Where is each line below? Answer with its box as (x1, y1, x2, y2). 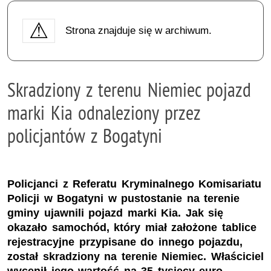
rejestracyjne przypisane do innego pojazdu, (7, 236, 243, 249)
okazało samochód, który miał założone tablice (7, 221, 256, 234)
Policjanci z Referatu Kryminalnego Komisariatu (7, 178, 262, 191)
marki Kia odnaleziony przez (7, 100, 200, 125)
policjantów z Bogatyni (7, 123, 163, 148)
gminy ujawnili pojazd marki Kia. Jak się (7, 207, 224, 220)
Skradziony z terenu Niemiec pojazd (7, 77, 252, 102)
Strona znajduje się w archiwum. (65, 24, 212, 36)
